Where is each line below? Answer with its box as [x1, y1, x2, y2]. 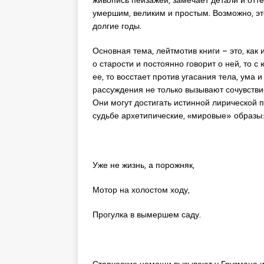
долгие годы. [93, 19, 141, 32]
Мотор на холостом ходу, [93, 183, 190, 196]
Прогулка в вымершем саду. [93, 207, 201, 221]
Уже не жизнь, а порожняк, [93, 158, 194, 171]
